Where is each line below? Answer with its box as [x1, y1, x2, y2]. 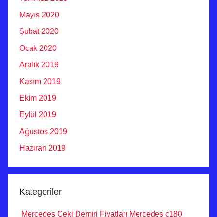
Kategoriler [19, 187, 62, 197]
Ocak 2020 [19, 44, 57, 52]
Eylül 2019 [19, 110, 56, 119]
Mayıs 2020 [19, 11, 59, 19]
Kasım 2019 [19, 77, 61, 86]
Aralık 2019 [19, 61, 59, 69]
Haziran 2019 [19, 144, 66, 152]
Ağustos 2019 [19, 127, 67, 136]
